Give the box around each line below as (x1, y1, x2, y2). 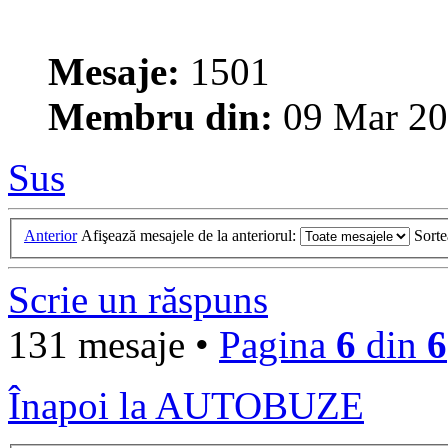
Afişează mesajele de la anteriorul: (81, 226, 300, 244)
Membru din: (48, 95, 273, 139)
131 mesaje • (8, 322, 219, 366)
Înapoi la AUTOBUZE (8, 383, 364, 427)
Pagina (219, 322, 336, 366)
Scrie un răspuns (8, 277, 268, 321)
